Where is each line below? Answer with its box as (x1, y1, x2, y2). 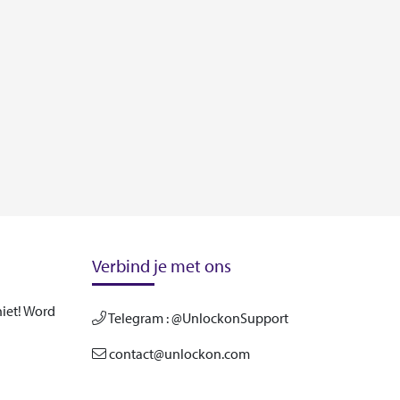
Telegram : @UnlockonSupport (105, 309, 288, 327)
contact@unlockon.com (105, 345, 250, 362)
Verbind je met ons (91, 254, 231, 277)
